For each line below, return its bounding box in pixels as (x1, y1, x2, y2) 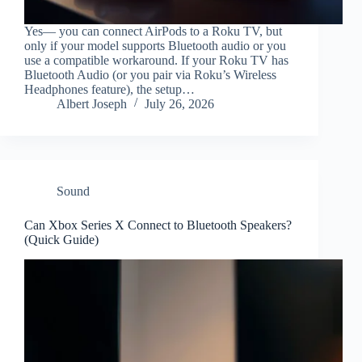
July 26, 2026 (145, 97, 214, 112)
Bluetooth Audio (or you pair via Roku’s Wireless (24, 68, 276, 82)
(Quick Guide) (24, 233, 99, 247)
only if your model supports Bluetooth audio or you (24, 39, 286, 53)
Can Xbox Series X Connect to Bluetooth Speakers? (24, 218, 292, 233)
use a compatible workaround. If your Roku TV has (24, 53, 288, 68)
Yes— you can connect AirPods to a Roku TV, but (24, 24, 282, 39)
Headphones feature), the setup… (24, 82, 195, 97)
